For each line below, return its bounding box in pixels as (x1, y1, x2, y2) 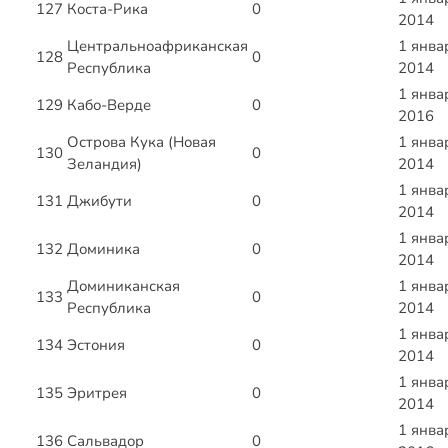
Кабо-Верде (67, 95, 151, 116)
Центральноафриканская (67, 36, 248, 57)
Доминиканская (67, 276, 180, 297)
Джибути (67, 191, 132, 212)
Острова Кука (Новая (67, 132, 216, 153)
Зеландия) (67, 154, 142, 175)
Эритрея (67, 383, 127, 404)
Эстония (67, 335, 125, 356)
